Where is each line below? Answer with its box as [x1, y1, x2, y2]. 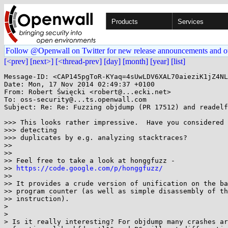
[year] [150, 57, 169, 66]
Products [111, 18, 138, 25]
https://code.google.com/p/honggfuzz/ [16, 164, 163, 172]
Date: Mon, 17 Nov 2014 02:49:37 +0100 [4, 80, 155, 88]
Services [178, 18, 204, 25]
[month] [123, 57, 148, 66]
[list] [171, 57, 185, 66]
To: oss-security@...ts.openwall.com [4, 96, 147, 103]
